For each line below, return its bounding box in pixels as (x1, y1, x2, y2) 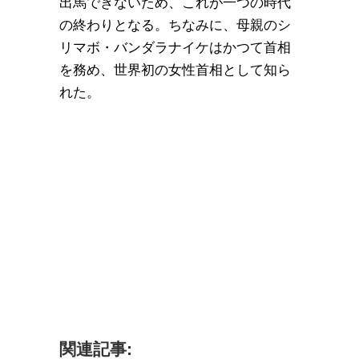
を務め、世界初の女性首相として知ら (59, 62, 291, 78)
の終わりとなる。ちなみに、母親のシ (59, 17, 291, 33)
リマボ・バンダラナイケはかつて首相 (59, 39, 291, 55)
